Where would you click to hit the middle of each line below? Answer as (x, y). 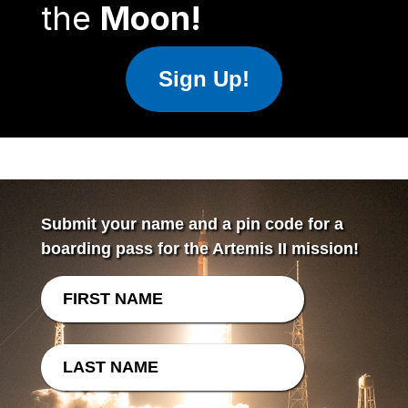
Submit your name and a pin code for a (192, 224)
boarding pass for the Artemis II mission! (199, 248)
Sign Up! (204, 78)
